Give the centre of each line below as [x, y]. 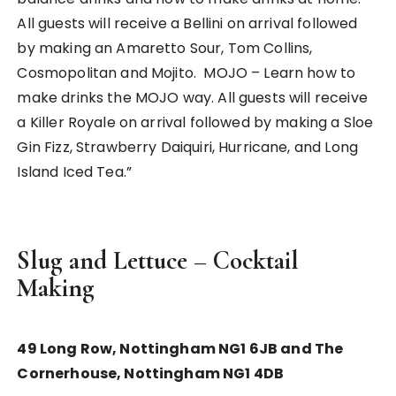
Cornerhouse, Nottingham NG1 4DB [151, 373]
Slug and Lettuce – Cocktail [158, 260]
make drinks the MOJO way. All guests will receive [192, 97]
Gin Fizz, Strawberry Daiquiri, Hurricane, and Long [187, 147]
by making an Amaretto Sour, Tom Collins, [165, 48]
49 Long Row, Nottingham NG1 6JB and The [180, 348]
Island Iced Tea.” [75, 171]
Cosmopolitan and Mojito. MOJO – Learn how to [187, 72]
